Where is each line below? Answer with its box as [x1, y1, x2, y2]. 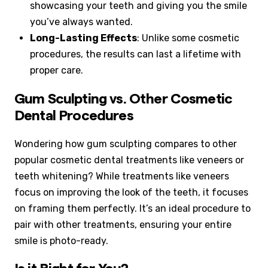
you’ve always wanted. [30, 16, 133, 28]
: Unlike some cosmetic [137, 32, 240, 44]
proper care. [30, 64, 84, 76]
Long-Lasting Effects [30, 32, 138, 44]
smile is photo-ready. [14, 235, 108, 247]
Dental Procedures [14, 108, 133, 123]
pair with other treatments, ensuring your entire [14, 219, 232, 231]
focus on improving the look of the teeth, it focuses [14, 187, 248, 199]
